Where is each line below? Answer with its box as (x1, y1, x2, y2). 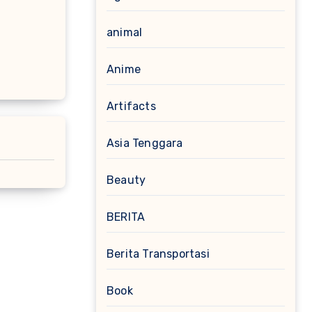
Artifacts (107, 100, 156, 113)
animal (107, 26, 143, 39)
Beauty (107, 173, 146, 187)
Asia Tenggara (107, 136, 183, 150)
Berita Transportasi (107, 247, 210, 260)
